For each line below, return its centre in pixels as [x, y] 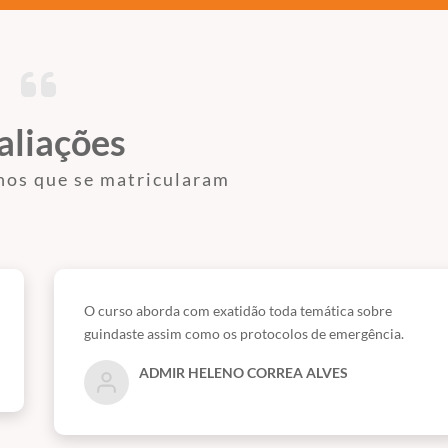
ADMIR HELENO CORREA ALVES [243, 372]
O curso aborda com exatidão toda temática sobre [238, 310]
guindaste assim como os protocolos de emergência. [244, 333]
